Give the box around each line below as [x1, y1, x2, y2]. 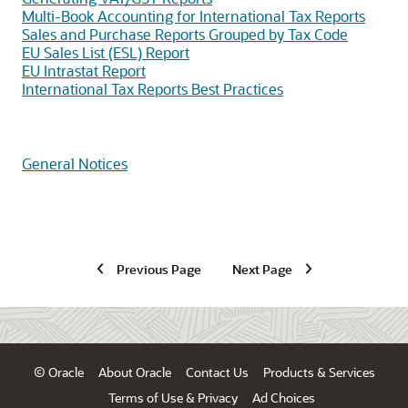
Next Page [231, 260, 292, 277]
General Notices [22, 154, 127, 173]
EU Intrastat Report [22, 61, 146, 80]
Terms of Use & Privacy [107, 390, 238, 405]
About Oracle [97, 364, 171, 380]
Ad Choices [251, 390, 315, 405]
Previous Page [116, 260, 201, 277]
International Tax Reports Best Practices [22, 79, 283, 98]
